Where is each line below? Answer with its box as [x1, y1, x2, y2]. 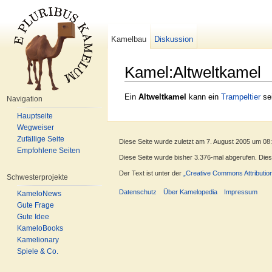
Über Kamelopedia [163, 188, 218, 195]
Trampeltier [221, 92, 260, 102]
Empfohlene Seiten [17, 146, 80, 155]
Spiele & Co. [17, 247, 58, 256]
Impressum [224, 188, 258, 195]
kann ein [186, 92, 221, 102]
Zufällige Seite [17, 134, 64, 143]
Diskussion [154, 35, 194, 44]
